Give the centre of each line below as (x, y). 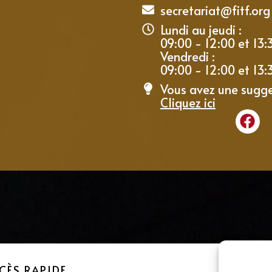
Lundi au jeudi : (201, 29)
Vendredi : (188, 56)
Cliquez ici (188, 102)
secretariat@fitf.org (215, 10)
